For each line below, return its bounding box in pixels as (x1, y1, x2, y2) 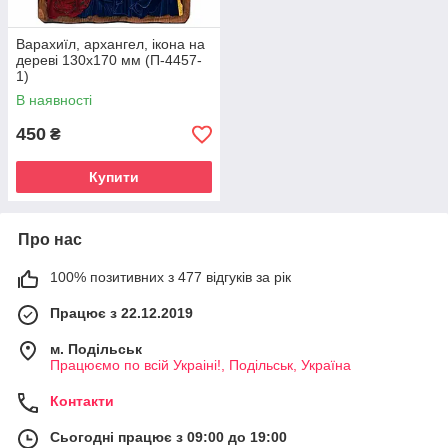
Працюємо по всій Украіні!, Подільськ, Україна (50, 357, 351, 374)
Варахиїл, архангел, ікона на (16, 36, 205, 53)
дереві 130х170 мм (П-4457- (16, 52, 202, 69)
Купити (89, 169, 139, 186)
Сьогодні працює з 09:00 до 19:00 (50, 429, 287, 446)
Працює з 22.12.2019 (50, 305, 193, 322)
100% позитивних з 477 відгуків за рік (50, 269, 291, 286)
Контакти (50, 393, 114, 410)
